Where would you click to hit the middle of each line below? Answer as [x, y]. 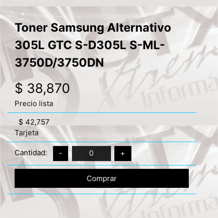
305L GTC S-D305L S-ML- [90, 45]
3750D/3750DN [59, 62]
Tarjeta [27, 132]
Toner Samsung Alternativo [93, 27]
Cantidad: [32, 153]
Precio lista [34, 103]
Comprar [102, 178]
